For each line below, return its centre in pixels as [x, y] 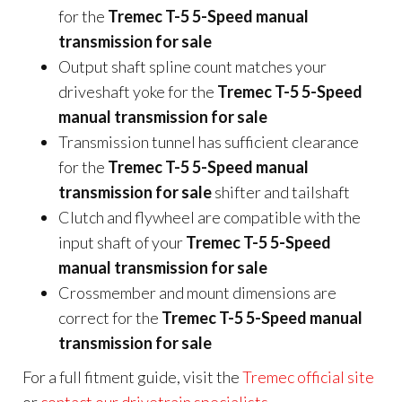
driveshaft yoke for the [138, 92]
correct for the [110, 318]
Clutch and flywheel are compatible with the [210, 217]
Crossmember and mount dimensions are [197, 293]
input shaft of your [122, 242]
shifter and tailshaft [281, 192]
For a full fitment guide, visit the [132, 377]
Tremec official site [308, 377]
